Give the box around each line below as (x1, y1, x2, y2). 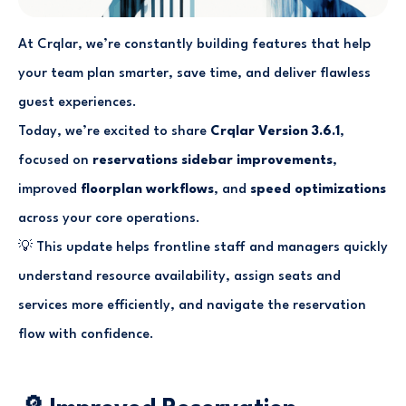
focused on (18, 153, 92, 168)
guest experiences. (18, 95, 137, 110)
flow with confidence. (18, 327, 154, 342)
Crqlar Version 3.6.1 (210, 124, 340, 139)
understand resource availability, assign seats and (18, 269, 341, 284)
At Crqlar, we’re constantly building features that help (18, 37, 371, 52)
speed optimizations (250, 182, 386, 197)
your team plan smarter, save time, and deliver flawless (18, 66, 371, 81)
